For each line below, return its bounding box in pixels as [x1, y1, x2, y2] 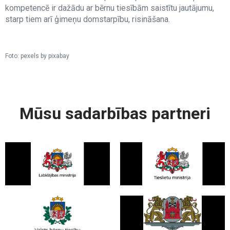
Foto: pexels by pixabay [5, 52, 69, 60]
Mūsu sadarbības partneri [20, 104, 210, 123]
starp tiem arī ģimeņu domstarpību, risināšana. [5, 14, 170, 24]
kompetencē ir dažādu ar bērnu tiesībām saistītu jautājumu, [5, 3, 214, 13]
